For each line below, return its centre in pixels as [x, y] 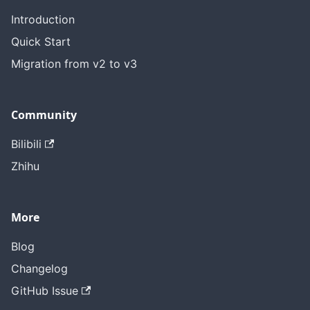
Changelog [39, 269]
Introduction [43, 20]
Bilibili [26, 144]
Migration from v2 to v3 [74, 64]
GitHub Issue [45, 291]
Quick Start [41, 42]
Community [44, 115]
